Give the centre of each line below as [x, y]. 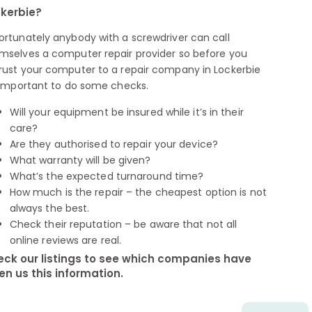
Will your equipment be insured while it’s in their [126, 112]
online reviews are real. [65, 240]
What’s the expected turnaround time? [107, 176]
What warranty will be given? [80, 160]
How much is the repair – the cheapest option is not [138, 192]
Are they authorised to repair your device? [114, 144]
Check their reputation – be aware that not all [123, 224]
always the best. [49, 208]
